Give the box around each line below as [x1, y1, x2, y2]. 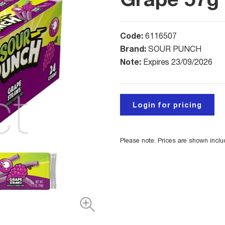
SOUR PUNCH [148, 44, 201, 54]
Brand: [120, 44, 148, 54]
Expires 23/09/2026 [143, 57, 212, 67]
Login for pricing [133, 100, 202, 109]
